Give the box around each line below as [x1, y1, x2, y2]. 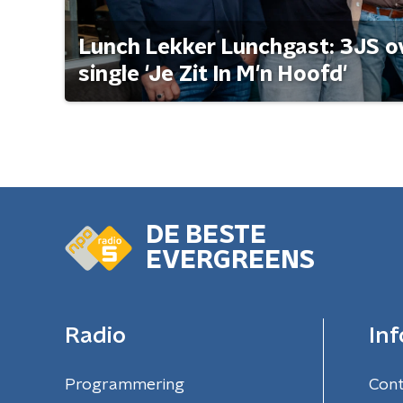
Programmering [65, 377, 184, 394]
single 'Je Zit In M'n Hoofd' [78, 64, 347, 86]
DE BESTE [146, 223, 266, 249]
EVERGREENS [146, 248, 315, 274]
